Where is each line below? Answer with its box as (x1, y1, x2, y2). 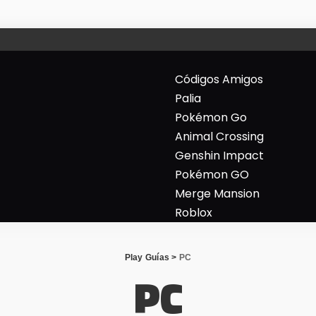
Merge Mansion (175, 186, 260, 202)
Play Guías (124, 253, 170, 262)
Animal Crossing (175, 128, 264, 145)
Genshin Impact (175, 147, 264, 164)
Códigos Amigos (175, 71, 263, 87)
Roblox (175, 205, 212, 221)
